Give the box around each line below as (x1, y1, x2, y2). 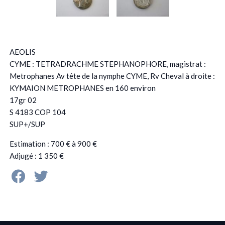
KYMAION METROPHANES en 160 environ (9, 83, 156, 92)
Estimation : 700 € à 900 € (9, 139, 97, 148)
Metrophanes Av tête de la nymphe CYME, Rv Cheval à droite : (9, 71, 215, 80)
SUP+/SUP (9, 119, 45, 129)
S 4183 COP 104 (9, 107, 66, 117)
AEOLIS (9, 47, 36, 56)
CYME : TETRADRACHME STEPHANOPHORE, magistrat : (9, 59, 206, 68)
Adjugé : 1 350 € (9, 151, 64, 160)
